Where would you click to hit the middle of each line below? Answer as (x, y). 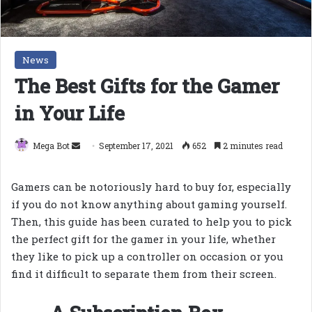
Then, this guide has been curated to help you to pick (151, 221)
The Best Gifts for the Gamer (147, 86)
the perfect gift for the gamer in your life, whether (143, 239)
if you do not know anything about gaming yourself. (149, 204)
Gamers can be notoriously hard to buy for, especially (151, 186)
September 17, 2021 (136, 145)
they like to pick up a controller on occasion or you (147, 256)
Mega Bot (51, 145)
